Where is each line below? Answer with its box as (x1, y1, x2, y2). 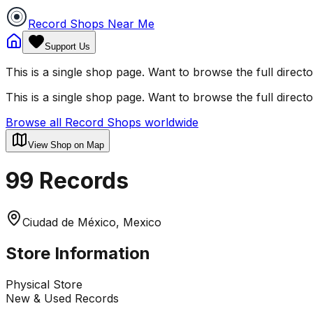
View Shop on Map (28, 140, 104, 150)
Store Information (6, 242, 150, 263)
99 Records (6, 167, 129, 195)
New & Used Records (6, 291, 119, 305)
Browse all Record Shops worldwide (6, 115, 198, 129)
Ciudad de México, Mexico (22, 214, 161, 229)
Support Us (45, 41, 90, 52)
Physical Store (6, 277, 82, 291)
